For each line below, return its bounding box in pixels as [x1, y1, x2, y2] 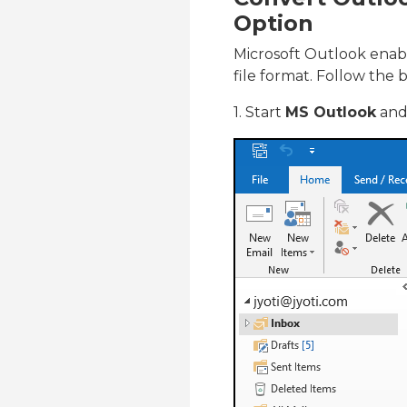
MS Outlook [285, 104, 376, 122]
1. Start [233, 104, 285, 122]
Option [233, 10, 313, 37]
